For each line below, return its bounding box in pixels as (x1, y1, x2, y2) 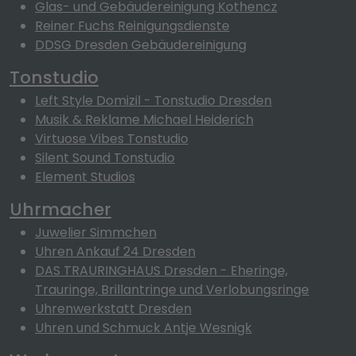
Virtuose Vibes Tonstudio (35, 130, 188, 148)
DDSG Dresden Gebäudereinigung (35, 36, 246, 54)
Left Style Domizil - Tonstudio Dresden (35, 91, 272, 110)
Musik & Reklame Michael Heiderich (35, 110, 253, 129)
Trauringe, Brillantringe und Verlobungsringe (35, 281, 309, 299)
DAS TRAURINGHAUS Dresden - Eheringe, (35, 261, 288, 280)
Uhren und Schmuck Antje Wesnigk (35, 319, 252, 337)
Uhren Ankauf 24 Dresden (35, 242, 195, 261)
